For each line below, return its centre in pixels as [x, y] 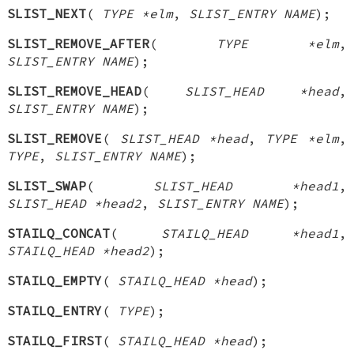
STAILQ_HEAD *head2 [79, 250]
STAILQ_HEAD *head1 [250, 233]
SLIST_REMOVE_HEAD [75, 90]
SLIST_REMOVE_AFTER [79, 43]
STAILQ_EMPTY [55, 280]
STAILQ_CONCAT [59, 233]
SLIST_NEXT [47, 13]
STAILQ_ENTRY [55, 310]
